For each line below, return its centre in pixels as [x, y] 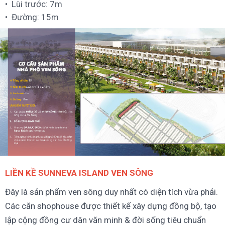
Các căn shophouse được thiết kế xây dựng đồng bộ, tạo [111, 206]
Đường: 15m [35, 17]
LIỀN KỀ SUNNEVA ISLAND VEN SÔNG [79, 173]
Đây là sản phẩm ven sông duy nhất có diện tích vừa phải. [111, 192]
